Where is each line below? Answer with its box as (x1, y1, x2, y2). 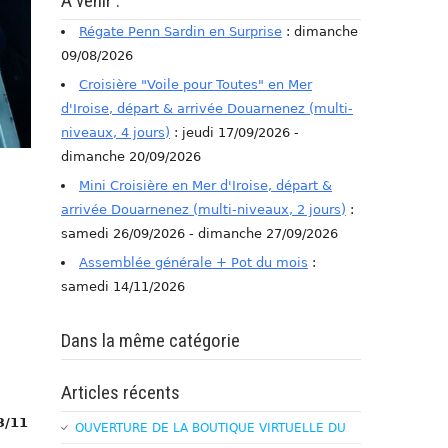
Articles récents (61, 380, 180, 404)
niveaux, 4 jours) (61, 124, 170, 140)
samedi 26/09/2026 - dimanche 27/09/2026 (61, 225, 338, 241)
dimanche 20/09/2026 (61, 148, 201, 164)
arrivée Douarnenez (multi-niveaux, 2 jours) (61, 201, 346, 217)
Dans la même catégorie (61, 328, 240, 352)
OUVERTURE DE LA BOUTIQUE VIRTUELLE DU (75, 420, 346, 435)
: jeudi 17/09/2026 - (170, 124, 299, 140)
